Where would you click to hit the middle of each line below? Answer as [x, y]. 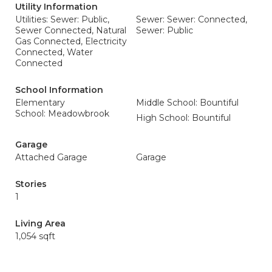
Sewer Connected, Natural [71, 30]
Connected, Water [54, 52]
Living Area [40, 223]
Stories [31, 184]
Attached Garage [51, 157]
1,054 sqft [35, 236]
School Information [59, 90]
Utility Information [56, 7]
